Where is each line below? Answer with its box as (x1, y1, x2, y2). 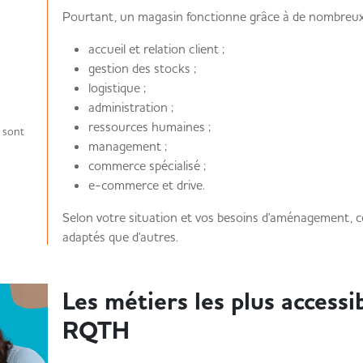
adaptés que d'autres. (62, 228, 178, 245)
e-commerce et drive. (88, 177, 205, 193)
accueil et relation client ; (88, 41, 224, 57)
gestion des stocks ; (88, 60, 196, 76)
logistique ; (88, 79, 146, 96)
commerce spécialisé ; (88, 157, 206, 173)
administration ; (88, 99, 173, 115)
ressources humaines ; (88, 118, 211, 135)
